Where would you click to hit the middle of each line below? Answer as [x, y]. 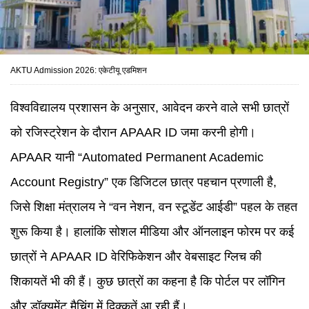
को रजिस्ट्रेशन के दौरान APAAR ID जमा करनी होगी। [133, 132]
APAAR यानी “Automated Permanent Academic [137, 157]
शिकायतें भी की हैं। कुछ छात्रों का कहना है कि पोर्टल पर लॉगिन [148, 281]
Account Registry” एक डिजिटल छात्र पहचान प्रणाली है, [143, 182]
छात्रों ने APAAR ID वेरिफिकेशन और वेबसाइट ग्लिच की [136, 257]
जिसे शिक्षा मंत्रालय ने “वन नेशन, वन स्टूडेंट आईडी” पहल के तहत [154, 207]
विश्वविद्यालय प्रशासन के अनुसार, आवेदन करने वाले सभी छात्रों [150, 108]
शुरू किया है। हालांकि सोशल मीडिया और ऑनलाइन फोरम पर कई [152, 232]
